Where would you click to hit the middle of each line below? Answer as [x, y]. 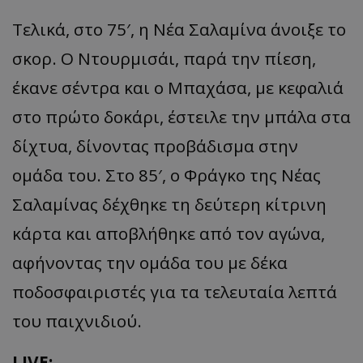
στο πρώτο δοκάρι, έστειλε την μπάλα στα [181, 117]
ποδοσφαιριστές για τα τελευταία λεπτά [175, 292]
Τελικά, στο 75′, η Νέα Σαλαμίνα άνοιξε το [179, 30]
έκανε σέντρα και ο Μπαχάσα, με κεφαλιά [178, 88]
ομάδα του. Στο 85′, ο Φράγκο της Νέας [167, 175]
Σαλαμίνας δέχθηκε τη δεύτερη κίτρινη [169, 205]
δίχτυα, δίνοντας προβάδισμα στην [155, 146]
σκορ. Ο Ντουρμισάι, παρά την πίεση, [164, 59]
